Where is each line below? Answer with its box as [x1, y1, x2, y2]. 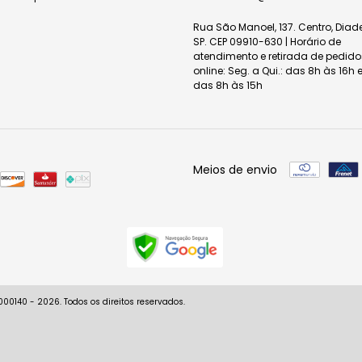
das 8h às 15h [193, 78, 263, 92]
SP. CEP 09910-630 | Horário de [193, 35, 341, 48]
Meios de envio [193, 162, 277, 178]
